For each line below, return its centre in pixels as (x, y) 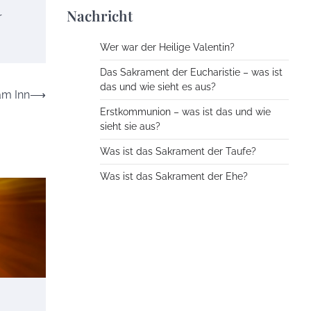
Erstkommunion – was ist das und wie (185, 112)
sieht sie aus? (130, 127)
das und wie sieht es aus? (158, 87)
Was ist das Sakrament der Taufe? (178, 152)
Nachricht (100, 16)
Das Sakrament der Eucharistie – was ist (191, 73)
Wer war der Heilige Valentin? (167, 48)
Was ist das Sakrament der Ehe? (174, 177)
